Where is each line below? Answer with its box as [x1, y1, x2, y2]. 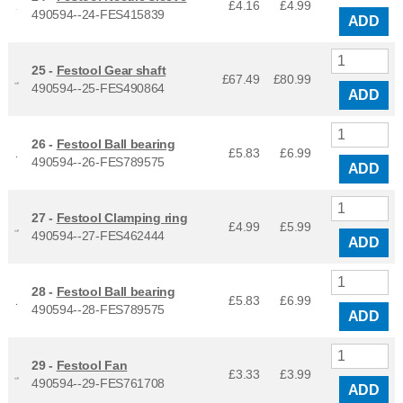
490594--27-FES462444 [31, 228, 166, 243]
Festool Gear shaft [56, 62, 166, 77]
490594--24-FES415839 [31, 6, 166, 22]
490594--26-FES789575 [31, 154, 166, 169]
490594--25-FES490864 [31, 80, 166, 95]
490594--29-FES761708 [31, 375, 166, 390]
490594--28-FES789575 [31, 301, 166, 317]
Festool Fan [56, 357, 128, 372]
